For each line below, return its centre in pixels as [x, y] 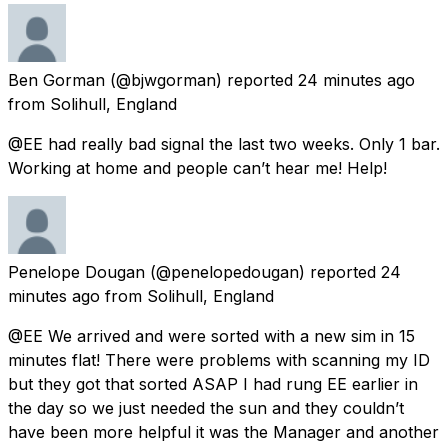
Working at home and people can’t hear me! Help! [197, 167]
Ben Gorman [56, 79]
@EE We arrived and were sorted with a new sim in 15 [211, 335]
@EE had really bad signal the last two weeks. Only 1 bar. [224, 143]
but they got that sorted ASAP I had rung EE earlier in [213, 383]
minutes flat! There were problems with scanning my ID [219, 359]
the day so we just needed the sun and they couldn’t [206, 407]
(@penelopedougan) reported [263, 271]
